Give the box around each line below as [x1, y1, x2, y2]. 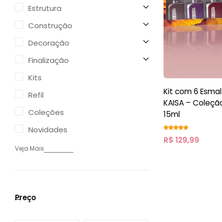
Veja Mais [15, 144, 44, 153]
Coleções [28, 107, 64, 117]
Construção [28, 20, 72, 31]
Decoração [28, 38, 69, 48]
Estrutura [28, 3, 61, 13]
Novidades [28, 124, 67, 135]
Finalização [28, 55, 69, 65]
